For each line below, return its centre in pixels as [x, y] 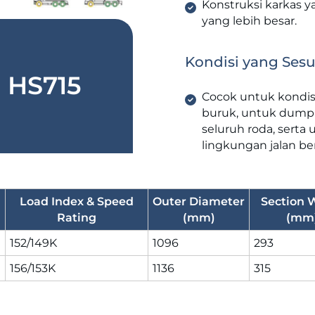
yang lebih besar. [249, 20]
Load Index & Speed [77, 201]
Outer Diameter [199, 201]
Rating [77, 217]
